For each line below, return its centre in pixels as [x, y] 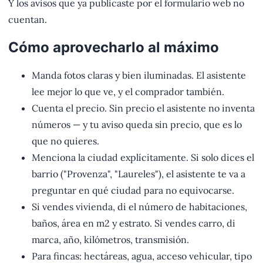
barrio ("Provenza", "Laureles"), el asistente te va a [139, 174]
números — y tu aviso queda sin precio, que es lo [137, 125]
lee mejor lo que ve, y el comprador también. [128, 92]
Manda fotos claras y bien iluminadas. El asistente [139, 75]
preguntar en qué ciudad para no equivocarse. [133, 190]
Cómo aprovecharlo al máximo [114, 48]
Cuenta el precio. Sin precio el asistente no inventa [143, 108]
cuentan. [28, 20]
